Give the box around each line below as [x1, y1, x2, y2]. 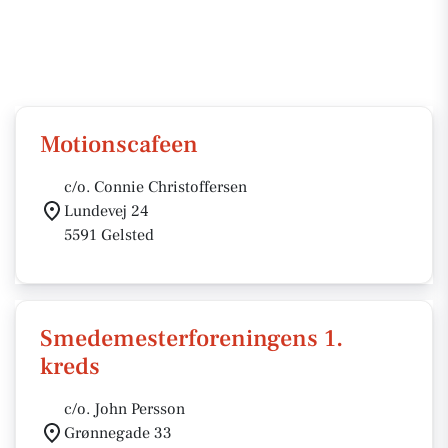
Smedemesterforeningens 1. [40, 323, 343, 354]
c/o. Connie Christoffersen [64, 177, 247, 197]
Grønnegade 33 [64, 423, 172, 443]
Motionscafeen [40, 129, 198, 160]
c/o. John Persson [64, 399, 185, 419]
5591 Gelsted [64, 225, 154, 245]
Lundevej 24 [64, 201, 149, 221]
